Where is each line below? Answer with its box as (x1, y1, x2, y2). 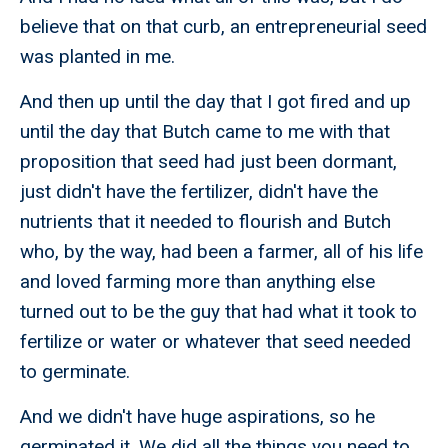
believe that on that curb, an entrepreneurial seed (20, 15, 427, 39)
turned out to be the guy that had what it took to (20, 300, 417, 324)
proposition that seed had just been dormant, (20, 150, 397, 174)
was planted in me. (20, 45, 175, 69)
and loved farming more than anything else (20, 270, 375, 294)
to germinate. (20, 360, 130, 384)
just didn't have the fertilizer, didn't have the (20, 180, 378, 204)
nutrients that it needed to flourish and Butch (20, 210, 391, 234)
